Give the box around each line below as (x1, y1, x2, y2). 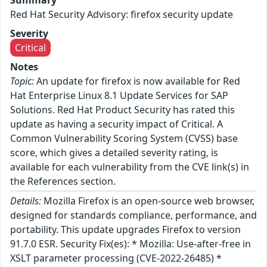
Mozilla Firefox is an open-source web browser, (41, 194, 254, 207)
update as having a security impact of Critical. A (10, 117, 223, 131)
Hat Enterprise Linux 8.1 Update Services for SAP (10, 88, 228, 102)
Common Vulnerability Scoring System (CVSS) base (10, 131, 238, 145)
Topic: (10, 74, 34, 88)
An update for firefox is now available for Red (34, 74, 240, 88)
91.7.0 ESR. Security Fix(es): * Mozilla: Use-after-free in (10, 237, 251, 250)
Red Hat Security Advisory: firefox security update (10, 7, 233, 21)
